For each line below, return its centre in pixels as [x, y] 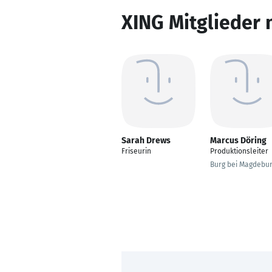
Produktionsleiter [239, 151]
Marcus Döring [238, 141]
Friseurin [136, 151]
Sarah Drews [146, 141]
